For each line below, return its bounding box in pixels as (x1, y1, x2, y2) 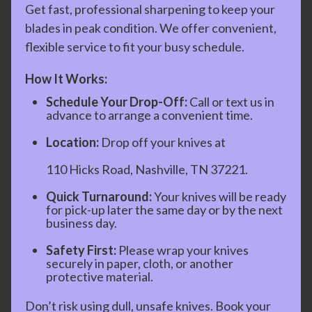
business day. (46, 214, 117, 231)
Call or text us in (187, 94, 274, 110)
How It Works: (25, 71, 107, 87)
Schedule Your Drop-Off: (46, 94, 187, 110)
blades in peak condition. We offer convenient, (25, 19, 276, 36)
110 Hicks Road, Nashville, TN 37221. (46, 161, 248, 177)
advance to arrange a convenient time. (46, 107, 253, 123)
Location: (46, 134, 99, 150)
